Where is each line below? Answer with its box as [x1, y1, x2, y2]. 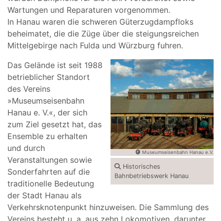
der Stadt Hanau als [7, 190, 81, 200]
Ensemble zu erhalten [7, 131, 87, 141]
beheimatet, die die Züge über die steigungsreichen [7, 29, 199, 38]
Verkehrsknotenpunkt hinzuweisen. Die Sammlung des [7, 202, 209, 212]
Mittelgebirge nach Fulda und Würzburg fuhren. [7, 40, 183, 50]
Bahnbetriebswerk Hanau [114, 172, 188, 180]
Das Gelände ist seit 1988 [7, 60, 103, 70]
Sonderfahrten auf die [7, 167, 90, 177]
